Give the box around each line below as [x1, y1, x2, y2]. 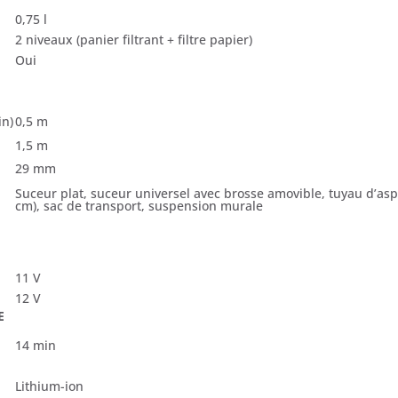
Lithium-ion [15, 377, 84, 394]
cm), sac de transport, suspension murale [15, 196, 264, 214]
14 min [15, 336, 57, 354]
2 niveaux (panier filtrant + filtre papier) [15, 30, 253, 48]
